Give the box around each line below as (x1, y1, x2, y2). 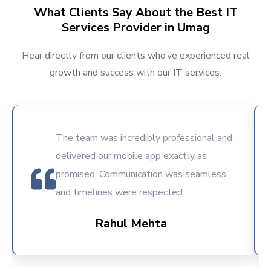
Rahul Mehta (95, 215, 167, 232)
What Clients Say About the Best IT (33, 4, 238, 21)
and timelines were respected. (56, 186, 184, 200)
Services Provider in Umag (61, 19, 210, 36)
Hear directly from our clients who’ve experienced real (21, 49, 250, 63)
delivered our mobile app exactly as (56, 149, 207, 163)
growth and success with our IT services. (50, 66, 221, 80)
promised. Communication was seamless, (56, 168, 228, 181)
